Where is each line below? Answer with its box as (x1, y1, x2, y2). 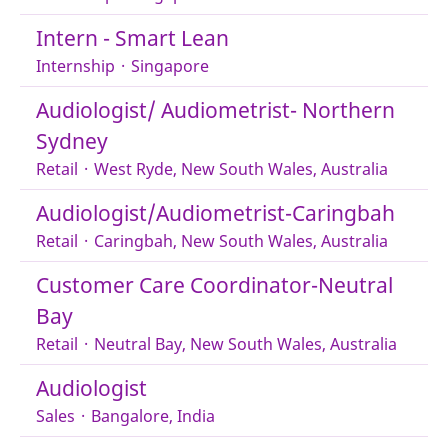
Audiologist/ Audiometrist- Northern (36, 96, 395, 124)
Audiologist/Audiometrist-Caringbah (36, 199, 395, 227)
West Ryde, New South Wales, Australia (94, 158, 388, 180)
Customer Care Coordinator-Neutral (36, 271, 393, 299)
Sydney (36, 127, 108, 155)
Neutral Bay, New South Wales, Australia (94, 333, 397, 355)
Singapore (131, 55, 209, 77)
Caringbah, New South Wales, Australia (94, 230, 388, 252)
